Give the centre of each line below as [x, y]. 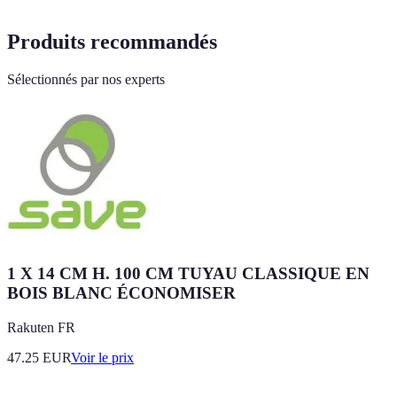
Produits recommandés [112, 42]
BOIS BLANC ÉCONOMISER [121, 293]
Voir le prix [102, 357]
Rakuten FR [41, 327]
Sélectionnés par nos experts [86, 80]
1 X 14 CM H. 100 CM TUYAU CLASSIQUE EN [188, 274]
